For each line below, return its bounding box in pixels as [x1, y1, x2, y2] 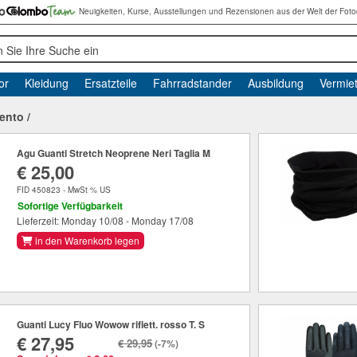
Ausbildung [247, 75, 304, 91]
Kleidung [24, 75, 69, 91]
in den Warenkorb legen [35, 233, 140, 248]
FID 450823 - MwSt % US [17, 184, 112, 195]
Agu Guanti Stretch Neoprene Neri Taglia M [17, 146, 211, 160]
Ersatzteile [84, 75, 137, 91]
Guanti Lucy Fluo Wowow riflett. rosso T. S [17, 317, 206, 331]
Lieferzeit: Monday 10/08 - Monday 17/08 [17, 214, 194, 228]
